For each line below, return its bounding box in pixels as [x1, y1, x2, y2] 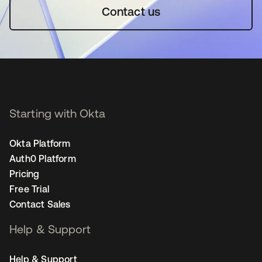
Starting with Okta [9, 106, 105, 120]
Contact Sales [9, 198, 71, 209]
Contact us [101, 4, 161, 18]
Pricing [9, 168, 40, 179]
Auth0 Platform [9, 153, 76, 164]
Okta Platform [9, 137, 71, 149]
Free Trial [9, 183, 49, 194]
